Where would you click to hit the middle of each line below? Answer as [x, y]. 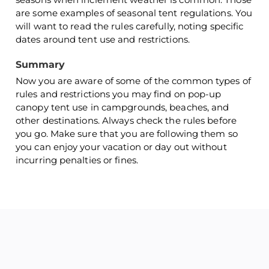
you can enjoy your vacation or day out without [121, 147]
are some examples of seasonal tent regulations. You [134, 13]
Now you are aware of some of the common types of [133, 81]
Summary [40, 65]
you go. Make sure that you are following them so [127, 134]
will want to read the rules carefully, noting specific [130, 26]
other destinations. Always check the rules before [126, 120]
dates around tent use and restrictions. [103, 39]
